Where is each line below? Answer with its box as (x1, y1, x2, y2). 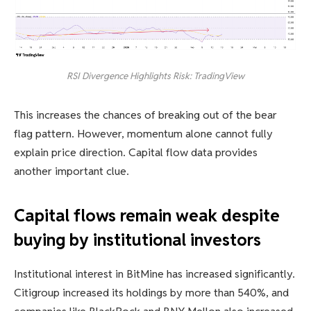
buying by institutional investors (14, 228, 261, 251)
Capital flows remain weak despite (14, 204, 280, 226)
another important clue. (14, 164, 129, 179)
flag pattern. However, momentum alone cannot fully (14, 126, 273, 142)
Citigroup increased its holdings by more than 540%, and (14, 285, 289, 300)
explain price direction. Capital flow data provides (14, 145, 258, 160)
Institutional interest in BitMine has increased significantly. (14, 266, 295, 281)
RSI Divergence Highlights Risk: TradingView (67, 69, 244, 82)
